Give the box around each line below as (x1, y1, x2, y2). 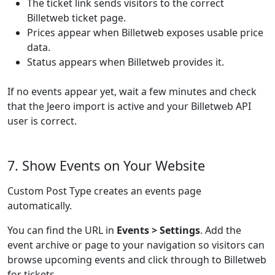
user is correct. (7, 114, 77, 128)
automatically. (7, 199, 72, 212)
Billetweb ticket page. (27, 11, 126, 25)
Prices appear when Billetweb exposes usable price (27, 26, 263, 39)
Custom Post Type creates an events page (7, 184, 201, 198)
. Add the (200, 223, 241, 237)
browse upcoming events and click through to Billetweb (7, 253, 266, 266)
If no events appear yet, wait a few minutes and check (7, 85, 257, 98)
